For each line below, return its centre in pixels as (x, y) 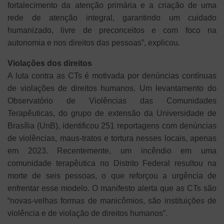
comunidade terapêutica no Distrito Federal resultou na (112, 163)
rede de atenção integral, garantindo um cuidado (112, 17)
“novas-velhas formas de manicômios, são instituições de (112, 200)
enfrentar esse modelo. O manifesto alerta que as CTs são (112, 188)
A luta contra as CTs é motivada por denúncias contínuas (112, 75)
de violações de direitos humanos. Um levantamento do (112, 88)
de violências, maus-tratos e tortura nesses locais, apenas (112, 138)
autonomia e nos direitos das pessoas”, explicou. (94, 42)
